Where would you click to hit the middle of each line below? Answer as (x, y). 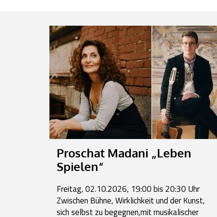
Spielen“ (80, 166)
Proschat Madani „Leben (124, 153)
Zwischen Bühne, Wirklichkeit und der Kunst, (131, 200)
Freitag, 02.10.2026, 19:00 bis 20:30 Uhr (128, 189)
